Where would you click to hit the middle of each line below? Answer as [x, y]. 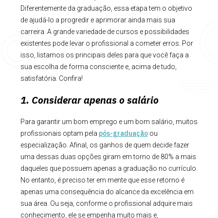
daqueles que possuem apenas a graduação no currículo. [109, 168]
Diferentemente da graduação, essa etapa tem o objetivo [106, 8]
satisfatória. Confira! [51, 78]
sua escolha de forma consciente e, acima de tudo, [98, 66]
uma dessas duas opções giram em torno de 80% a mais [108, 156]
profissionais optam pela [59, 133]
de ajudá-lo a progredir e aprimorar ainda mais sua [98, 20]
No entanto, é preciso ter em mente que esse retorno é [102, 180]
